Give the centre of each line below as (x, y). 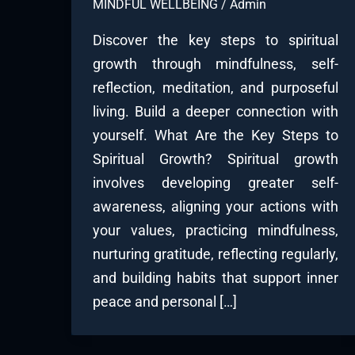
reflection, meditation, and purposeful (216, 88)
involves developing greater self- (216, 183)
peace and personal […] (165, 302)
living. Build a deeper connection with (216, 112)
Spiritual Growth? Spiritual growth (216, 159)
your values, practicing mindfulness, (216, 231)
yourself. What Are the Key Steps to (216, 136)
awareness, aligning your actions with (216, 207)
